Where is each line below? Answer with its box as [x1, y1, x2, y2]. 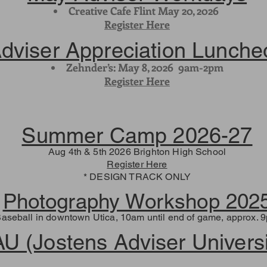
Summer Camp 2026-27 [21, 123, 253, 148]
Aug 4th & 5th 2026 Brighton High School [48, 146, 226, 157]
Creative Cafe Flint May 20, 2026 [68, 4, 221, 18]
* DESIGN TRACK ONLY [83, 171, 191, 182]
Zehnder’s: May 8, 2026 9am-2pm [66, 60, 223, 74]
